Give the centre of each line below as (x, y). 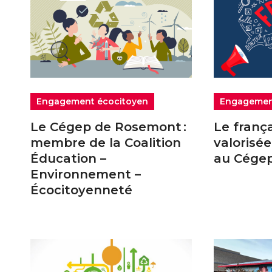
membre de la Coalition (106, 143)
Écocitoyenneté (83, 190)
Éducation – (68, 159)
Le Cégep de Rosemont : (108, 127)
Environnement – (86, 175)
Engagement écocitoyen (92, 102)
